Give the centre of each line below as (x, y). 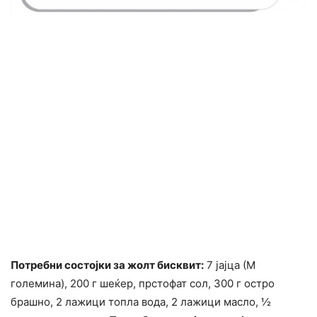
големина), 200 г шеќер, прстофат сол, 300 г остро (143, 284)
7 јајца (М (230, 265)
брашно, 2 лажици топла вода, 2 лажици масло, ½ (141, 302)
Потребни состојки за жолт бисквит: (107, 265)
